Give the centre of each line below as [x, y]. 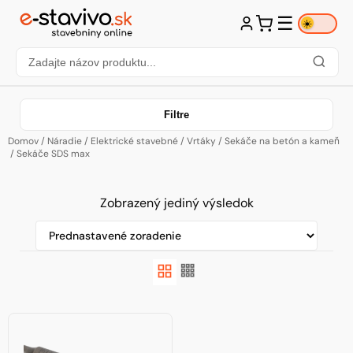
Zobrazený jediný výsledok [176, 203]
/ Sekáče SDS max [49, 154]
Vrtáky [201, 141]
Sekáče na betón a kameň [282, 141]
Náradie [65, 141]
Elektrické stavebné [134, 141]
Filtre [176, 115]
